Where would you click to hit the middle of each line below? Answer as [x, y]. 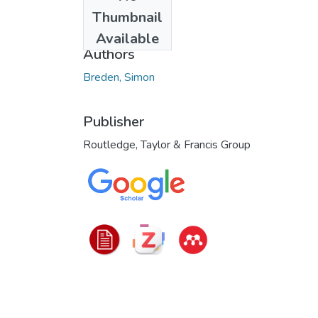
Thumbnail [127, 17]
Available [127, 38]
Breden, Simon [119, 77]
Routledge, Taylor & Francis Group [167, 144]
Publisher [114, 121]
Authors [109, 54]
